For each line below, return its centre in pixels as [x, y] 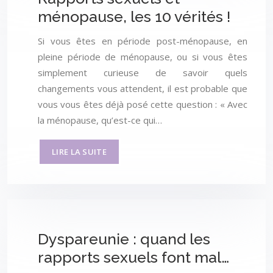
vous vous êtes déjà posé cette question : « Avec [143, 105]
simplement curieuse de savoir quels [143, 73]
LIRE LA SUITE [79, 152]
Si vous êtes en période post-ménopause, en [143, 41]
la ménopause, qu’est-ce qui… [100, 120]
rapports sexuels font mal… [133, 257]
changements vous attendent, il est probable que [143, 89]
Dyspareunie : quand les [124, 239]
